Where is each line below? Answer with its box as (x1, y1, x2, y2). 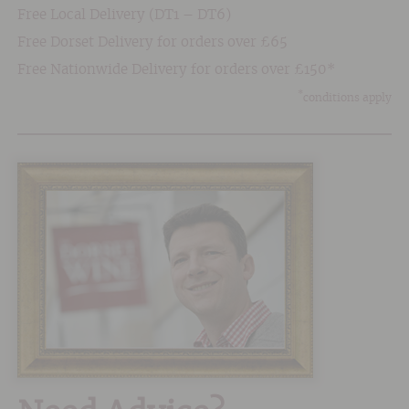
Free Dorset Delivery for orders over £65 (16, 35, 288, 49)
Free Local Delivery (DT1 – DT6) (16, 7, 231, 22)
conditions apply (303, 92, 393, 104)
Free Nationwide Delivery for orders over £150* (16, 63, 336, 78)
